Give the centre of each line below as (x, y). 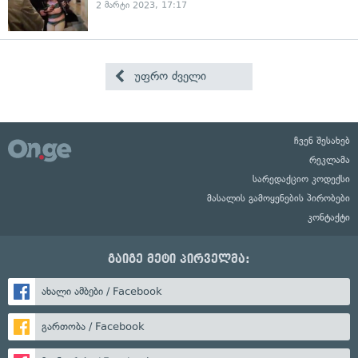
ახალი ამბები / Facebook (102, 291)
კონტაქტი (329, 217)
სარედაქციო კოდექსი (301, 179)
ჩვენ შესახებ (322, 141)
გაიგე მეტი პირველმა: (179, 259)
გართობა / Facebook (93, 326)
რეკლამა (330, 160)
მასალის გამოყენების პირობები (278, 198)
